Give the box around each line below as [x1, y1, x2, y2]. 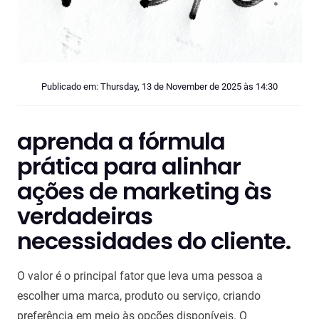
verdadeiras [17, 200, 152, 233]
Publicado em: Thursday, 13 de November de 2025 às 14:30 [41, 81, 278, 93]
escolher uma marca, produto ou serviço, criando [17, 289, 261, 303]
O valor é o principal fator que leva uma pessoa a [17, 269, 263, 283]
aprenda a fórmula [17, 125, 225, 158]
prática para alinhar [17, 150, 241, 183]
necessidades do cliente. [17, 225, 291, 258]
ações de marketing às [17, 175, 271, 208]
